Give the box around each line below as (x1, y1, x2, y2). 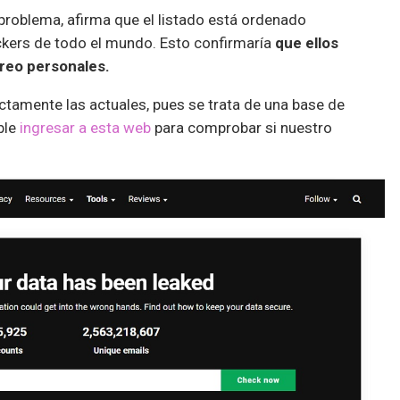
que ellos (271, 33, 338, 52)
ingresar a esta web (16, 118, 151, 137)
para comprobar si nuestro (151, 118, 332, 137)
